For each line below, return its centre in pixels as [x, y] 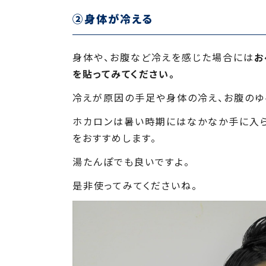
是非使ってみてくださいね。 [135, 185]
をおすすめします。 [115, 137]
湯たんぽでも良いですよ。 [131, 161]
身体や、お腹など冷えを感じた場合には [163, 57]
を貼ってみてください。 [124, 73]
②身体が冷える [113, 19]
